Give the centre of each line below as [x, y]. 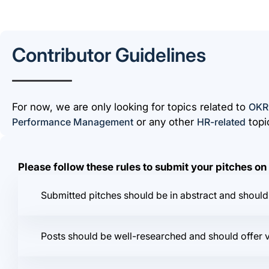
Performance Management [73, 122]
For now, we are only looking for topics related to [130, 107]
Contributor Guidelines [109, 55]
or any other [165, 122]
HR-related [221, 122]
